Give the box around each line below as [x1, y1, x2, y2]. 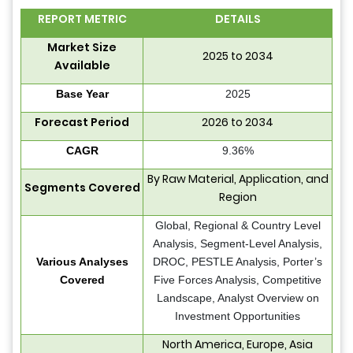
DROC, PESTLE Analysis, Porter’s [153, 255, 322, 268]
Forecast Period [35, 113, 129, 130]
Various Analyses [35, 255, 128, 268]
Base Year [55, 87, 109, 100]
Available [54, 57, 110, 73]
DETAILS [214, 10, 261, 27]
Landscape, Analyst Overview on [156, 291, 319, 304]
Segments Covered [24, 179, 140, 195]
